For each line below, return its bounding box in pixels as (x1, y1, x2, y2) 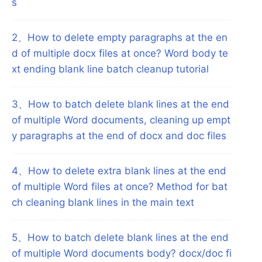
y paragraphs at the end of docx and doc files (12, 129, 226, 142)
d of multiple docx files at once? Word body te (12, 47, 228, 59)
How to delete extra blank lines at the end (28, 164, 226, 177)
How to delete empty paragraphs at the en (27, 31, 227, 43)
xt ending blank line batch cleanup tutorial (12, 63, 209, 75)
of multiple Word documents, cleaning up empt (12, 113, 230, 126)
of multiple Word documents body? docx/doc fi (12, 247, 232, 259)
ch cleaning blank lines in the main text (12, 196, 194, 208)
